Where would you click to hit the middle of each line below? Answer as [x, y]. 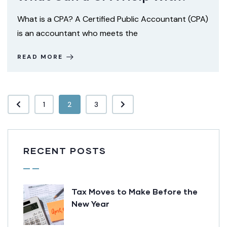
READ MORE [40, 57]
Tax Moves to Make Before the [135, 191]
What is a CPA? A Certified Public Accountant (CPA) [113, 19]
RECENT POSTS [65, 150]
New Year [90, 203]
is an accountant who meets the [78, 33]
